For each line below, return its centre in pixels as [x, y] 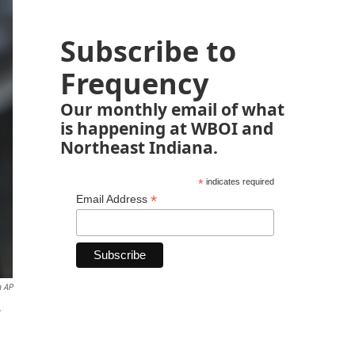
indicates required [239, 181]
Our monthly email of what [172, 109]
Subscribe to [148, 51]
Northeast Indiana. [139, 147]
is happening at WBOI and [167, 128]
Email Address [113, 199]
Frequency [134, 84]
